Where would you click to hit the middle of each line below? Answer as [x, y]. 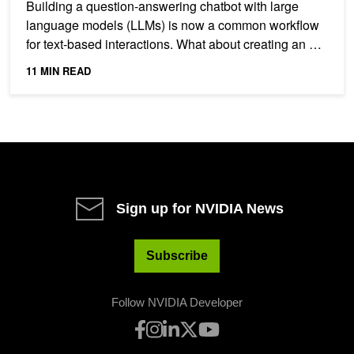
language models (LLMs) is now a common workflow [173, 24]
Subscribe [177, 255]
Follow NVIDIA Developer [177, 302]
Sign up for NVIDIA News [200, 208]
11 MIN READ [58, 70]
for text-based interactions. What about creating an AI [173, 43]
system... [51, 62]
